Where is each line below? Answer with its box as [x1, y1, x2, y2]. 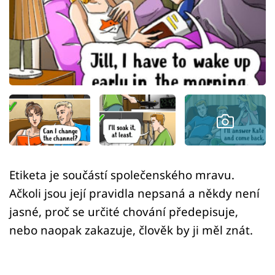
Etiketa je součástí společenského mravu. [9, 167, 234, 183]
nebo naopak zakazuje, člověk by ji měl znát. [9, 222, 253, 238]
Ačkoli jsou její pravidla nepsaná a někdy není [9, 185, 260, 201]
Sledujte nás [9, 139, 63, 152]
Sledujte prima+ [18, 55, 112, 71]
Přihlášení [28, 92, 89, 108]
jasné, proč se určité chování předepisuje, [9, 204, 238, 220]
